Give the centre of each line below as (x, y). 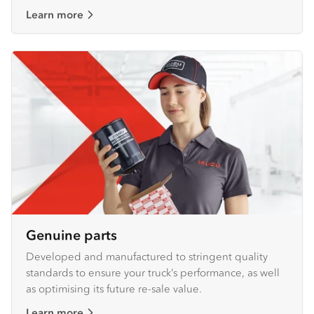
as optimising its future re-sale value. (114, 289)
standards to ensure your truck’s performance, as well (153, 273)
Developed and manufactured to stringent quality (147, 257)
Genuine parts (71, 235)
